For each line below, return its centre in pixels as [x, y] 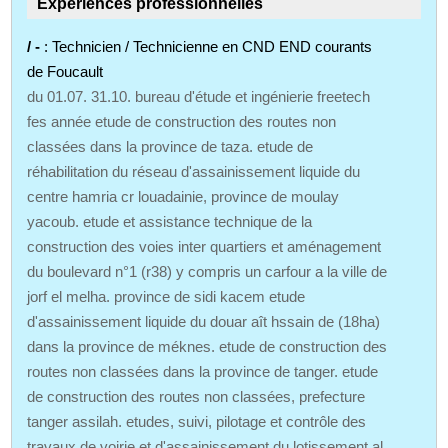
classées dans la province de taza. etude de [170, 146]
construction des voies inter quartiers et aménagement [204, 246]
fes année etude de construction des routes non [182, 121]
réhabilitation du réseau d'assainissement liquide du [194, 171]
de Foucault [65, 71]
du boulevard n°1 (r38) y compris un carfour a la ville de [207, 271]
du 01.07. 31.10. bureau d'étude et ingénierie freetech [199, 96]
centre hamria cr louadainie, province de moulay [183, 196]
